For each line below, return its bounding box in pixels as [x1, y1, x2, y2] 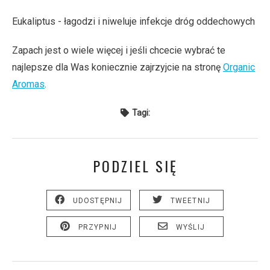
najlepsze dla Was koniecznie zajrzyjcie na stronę [12, 61, 223, 73]
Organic [223, 61, 255, 73]
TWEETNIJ [170, 196, 211, 205]
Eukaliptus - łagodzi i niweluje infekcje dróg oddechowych [12, 16, 255, 27]
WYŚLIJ [175, 222, 206, 231]
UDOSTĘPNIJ [72, 196, 123, 205]
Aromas [12, 78, 45, 90]
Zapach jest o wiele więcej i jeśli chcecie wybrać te [12, 45, 225, 56]
